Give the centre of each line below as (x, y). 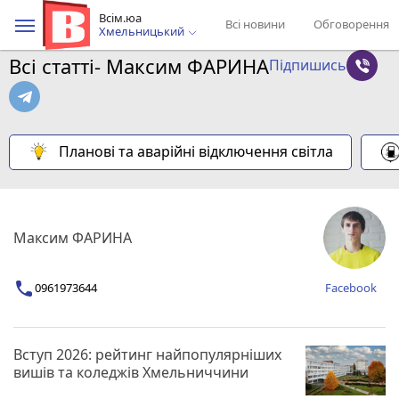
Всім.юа (120, 18)
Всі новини (255, 24)
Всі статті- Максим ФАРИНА (139, 65)
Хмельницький (143, 31)
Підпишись (308, 65)
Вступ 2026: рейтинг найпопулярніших (147, 354)
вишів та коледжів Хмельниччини (131, 372)
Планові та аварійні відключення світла (196, 151)
